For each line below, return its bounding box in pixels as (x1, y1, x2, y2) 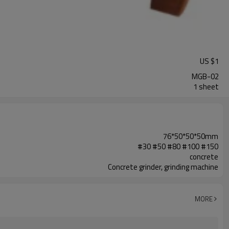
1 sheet (193, 81, 219, 93)
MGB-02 (192, 71, 219, 82)
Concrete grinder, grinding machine (108, 161, 218, 173)
